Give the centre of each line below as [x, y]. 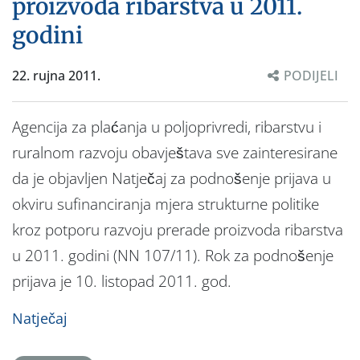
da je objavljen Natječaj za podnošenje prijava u [172, 178]
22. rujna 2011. [56, 75]
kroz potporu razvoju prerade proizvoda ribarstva [178, 229]
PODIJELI [311, 75]
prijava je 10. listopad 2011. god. [122, 281]
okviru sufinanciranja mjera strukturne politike [166, 204]
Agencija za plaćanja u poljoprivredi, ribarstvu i [167, 127]
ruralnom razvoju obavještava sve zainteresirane [175, 152]
